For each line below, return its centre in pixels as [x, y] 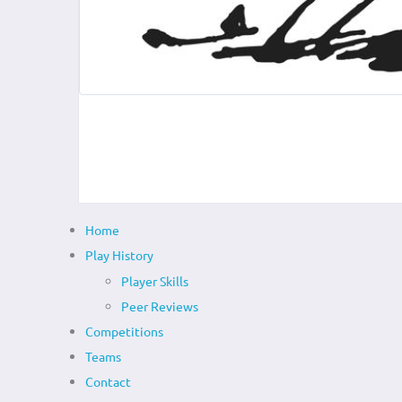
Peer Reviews [160, 306]
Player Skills [155, 281]
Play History [119, 255]
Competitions [124, 331]
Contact [108, 381]
